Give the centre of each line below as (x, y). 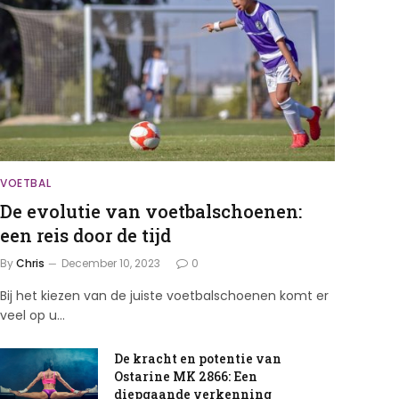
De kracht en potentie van (197, 359)
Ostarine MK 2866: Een (185, 377)
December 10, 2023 (110, 264)
